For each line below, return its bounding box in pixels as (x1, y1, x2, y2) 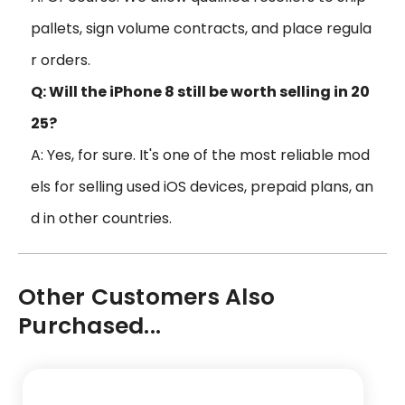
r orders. (31, 49, 90, 71)
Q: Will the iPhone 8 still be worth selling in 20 (31, 80, 370, 102)
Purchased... (18, 309, 161, 342)
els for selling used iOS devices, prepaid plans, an (31, 175, 373, 197)
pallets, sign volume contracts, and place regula (31, 17, 372, 39)
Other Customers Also (18, 280, 275, 313)
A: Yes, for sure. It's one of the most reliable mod (31, 144, 370, 165)
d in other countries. (31, 207, 172, 229)
